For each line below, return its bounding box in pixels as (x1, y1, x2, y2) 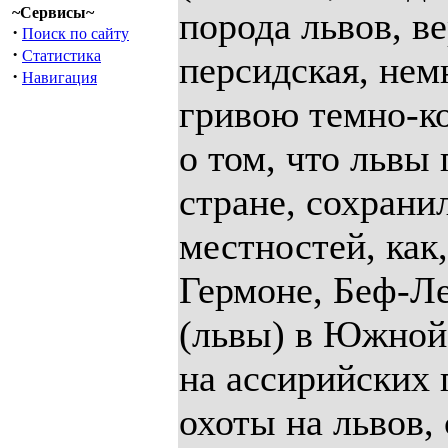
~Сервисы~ (12, 4, 94, 21)
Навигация (22, 69, 97, 86)
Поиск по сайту (22, 25, 129, 42)
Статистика (22, 47, 101, 64)
